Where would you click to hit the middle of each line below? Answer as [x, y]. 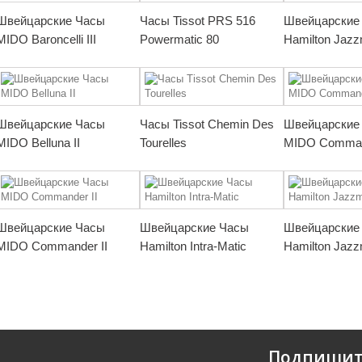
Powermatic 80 [179, 39]
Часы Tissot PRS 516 [198, 21]
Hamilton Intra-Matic [193, 246]
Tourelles [163, 143]
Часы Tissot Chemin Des [207, 124]
